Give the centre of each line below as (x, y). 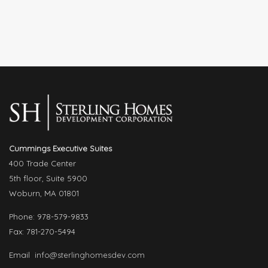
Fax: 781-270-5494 (42, 232)
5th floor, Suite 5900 (48, 179)
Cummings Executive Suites (60, 149)
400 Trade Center (42, 164)
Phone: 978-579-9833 (49, 217)
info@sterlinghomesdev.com (90, 255)
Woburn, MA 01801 (44, 194)
